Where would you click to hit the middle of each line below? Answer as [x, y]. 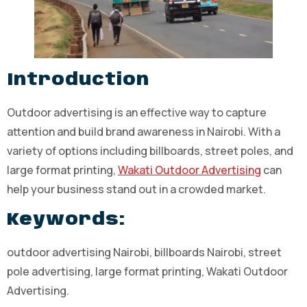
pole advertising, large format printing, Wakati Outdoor [147, 271]
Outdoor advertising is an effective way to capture [137, 113]
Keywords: [66, 220]
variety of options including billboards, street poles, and [150, 151]
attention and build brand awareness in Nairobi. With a [144, 132]
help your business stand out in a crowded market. [136, 189]
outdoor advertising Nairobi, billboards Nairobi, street [144, 252]
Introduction [78, 81]
